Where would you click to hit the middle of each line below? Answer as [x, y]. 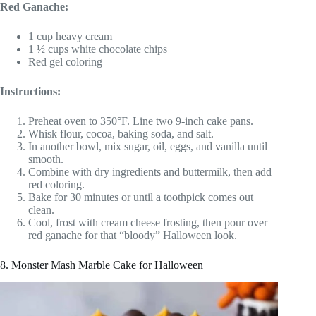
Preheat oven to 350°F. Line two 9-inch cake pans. [141, 121]
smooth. [46, 159]
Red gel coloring [65, 62]
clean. [41, 210]
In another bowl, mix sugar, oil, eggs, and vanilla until [148, 147]
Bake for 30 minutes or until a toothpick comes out [141, 197]
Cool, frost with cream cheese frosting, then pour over [148, 223]
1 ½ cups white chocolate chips [98, 49]
